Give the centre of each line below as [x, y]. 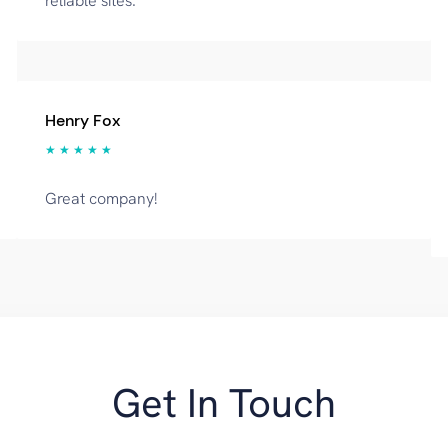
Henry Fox [82, 120]
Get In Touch [224, 403]
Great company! [100, 198]
